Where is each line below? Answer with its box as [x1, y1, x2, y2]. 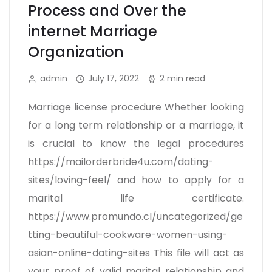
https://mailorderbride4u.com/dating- [28, 155, 214, 169]
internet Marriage [28, 21, 157, 41]
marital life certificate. [28, 191, 244, 205]
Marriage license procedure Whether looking [28, 100, 244, 114]
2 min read [160, 72, 205, 84]
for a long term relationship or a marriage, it [28, 118, 244, 132]
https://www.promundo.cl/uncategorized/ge [28, 209, 243, 223]
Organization [28, 42, 124, 62]
